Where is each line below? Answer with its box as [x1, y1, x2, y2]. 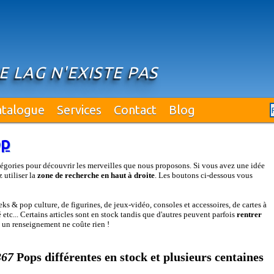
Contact [114, 103, 157, 117]
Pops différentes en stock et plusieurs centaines [17, 251, 264, 264]
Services [57, 103, 102, 117]
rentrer [237, 210, 262, 219]
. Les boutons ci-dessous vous [155, 171, 253, 180]
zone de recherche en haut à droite [37, 171, 155, 180]
